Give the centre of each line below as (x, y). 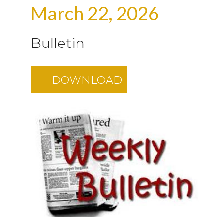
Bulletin (58, 43)
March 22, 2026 (95, 13)
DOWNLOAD (87, 80)
